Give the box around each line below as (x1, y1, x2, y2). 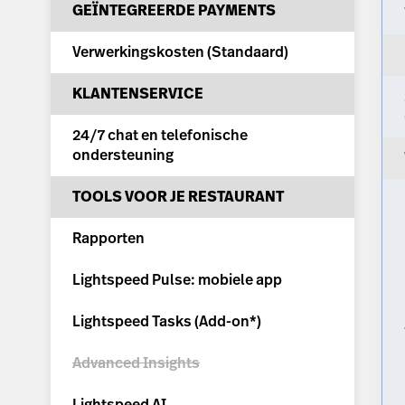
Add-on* (199, 311, 257, 333)
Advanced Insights (72, 353, 200, 374)
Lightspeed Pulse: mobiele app (72, 269, 282, 291)
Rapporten (72, 228, 145, 250)
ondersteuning (72, 145, 174, 166)
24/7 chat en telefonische (72, 125, 248, 146)
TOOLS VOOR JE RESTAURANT (72, 186, 284, 208)
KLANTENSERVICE (72, 83, 203, 105)
